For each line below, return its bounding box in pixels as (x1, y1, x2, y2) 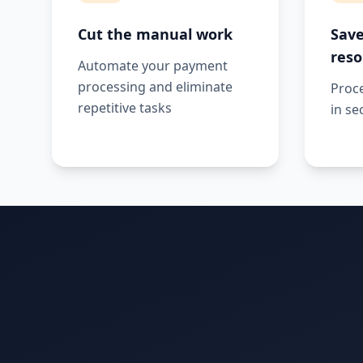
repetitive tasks (78, 99, 172, 117)
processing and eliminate (78, 78, 233, 96)
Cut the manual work (78, 24, 233, 44)
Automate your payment (78, 57, 228, 75)
